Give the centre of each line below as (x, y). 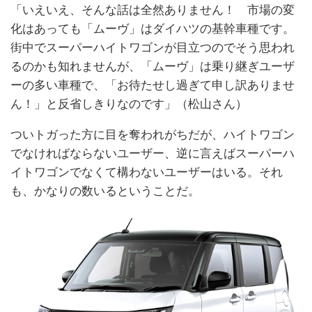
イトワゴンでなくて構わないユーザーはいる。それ (147, 172)
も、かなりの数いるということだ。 (105, 190)
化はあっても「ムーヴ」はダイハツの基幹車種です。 (153, 28)
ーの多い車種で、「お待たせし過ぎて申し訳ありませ (153, 85)
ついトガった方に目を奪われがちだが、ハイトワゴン (153, 134)
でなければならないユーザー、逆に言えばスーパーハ (153, 153)
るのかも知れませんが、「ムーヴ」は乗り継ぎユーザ (153, 66)
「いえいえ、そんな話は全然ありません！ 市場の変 (153, 9)
